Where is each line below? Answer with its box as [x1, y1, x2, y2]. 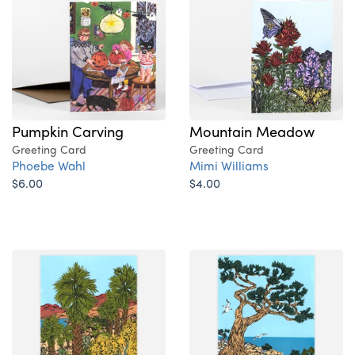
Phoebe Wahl [12, 156, 86, 175]
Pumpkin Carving [12, 120, 124, 142]
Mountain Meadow [189, 120, 315, 142]
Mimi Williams [189, 156, 269, 175]
